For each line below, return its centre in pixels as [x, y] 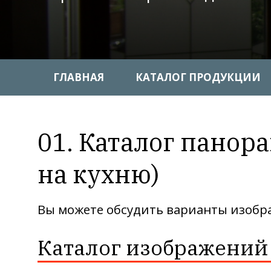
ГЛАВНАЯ [79, 77]
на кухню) [98, 174]
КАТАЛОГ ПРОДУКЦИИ [198, 77]
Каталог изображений [153, 247]
